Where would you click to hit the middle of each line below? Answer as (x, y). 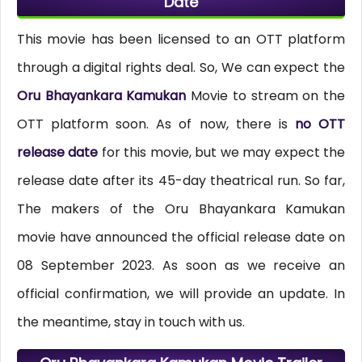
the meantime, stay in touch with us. (130, 322)
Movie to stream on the (266, 96)
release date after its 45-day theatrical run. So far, (181, 181)
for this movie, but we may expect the (223, 153)
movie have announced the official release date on (181, 238)
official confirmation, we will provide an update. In (181, 294)
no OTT (320, 124)
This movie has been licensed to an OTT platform (181, 40)
